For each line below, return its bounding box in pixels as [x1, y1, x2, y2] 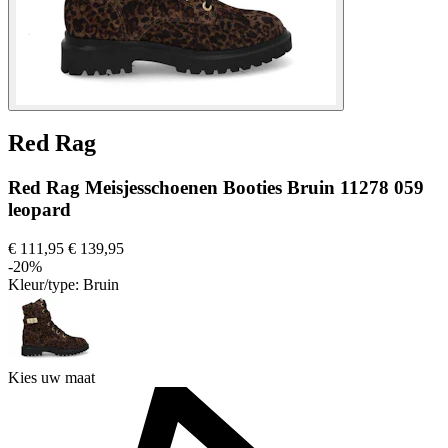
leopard [8, 199, 71, 221]
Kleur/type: [8, 276, 83, 294]
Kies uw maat [8, 369, 95, 387]
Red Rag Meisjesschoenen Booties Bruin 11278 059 [8, 177, 424, 199]
